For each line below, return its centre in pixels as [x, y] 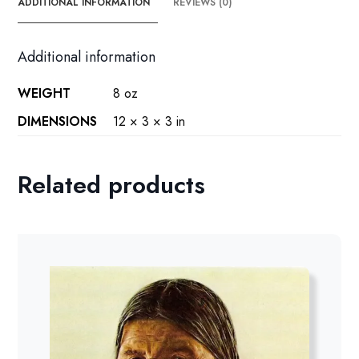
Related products [112, 185]
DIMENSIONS [58, 122]
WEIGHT [44, 94]
